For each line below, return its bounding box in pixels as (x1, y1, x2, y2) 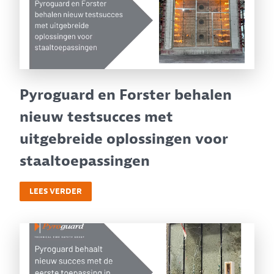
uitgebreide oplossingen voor (20, 129, 228, 148)
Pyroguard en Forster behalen (20, 85, 232, 104)
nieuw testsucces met (20, 107, 173, 126)
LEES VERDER (29, 186, 82, 197)
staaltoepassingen (20, 151, 150, 170)
